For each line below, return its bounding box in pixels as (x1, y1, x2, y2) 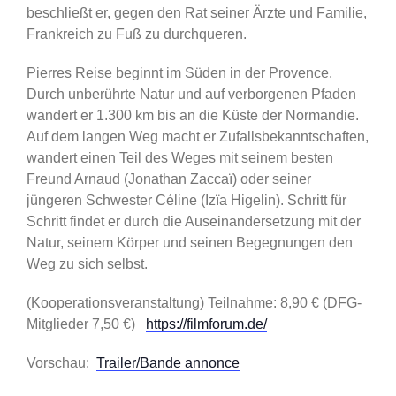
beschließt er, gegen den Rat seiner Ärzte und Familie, (26, 4, 367, 20)
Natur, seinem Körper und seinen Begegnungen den (26, 234, 353, 250)
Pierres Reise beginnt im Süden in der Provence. (26, 65, 332, 80)
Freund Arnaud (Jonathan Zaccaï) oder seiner (26, 171, 311, 187)
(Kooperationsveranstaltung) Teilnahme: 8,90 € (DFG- (26, 294, 362, 310)
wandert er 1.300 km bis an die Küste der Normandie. (26, 107, 359, 123)
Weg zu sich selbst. (26, 255, 148, 271)
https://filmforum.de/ (145, 316, 267, 331)
